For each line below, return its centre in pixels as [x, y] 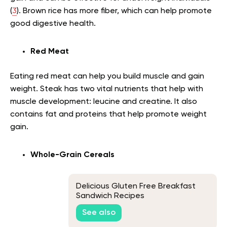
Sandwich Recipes [110, 196]
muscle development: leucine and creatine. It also [104, 102]
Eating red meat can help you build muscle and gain [107, 77]
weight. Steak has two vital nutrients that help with [107, 89]
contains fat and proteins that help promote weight [108, 115]
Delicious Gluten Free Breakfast [136, 187]
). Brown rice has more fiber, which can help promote [114, 11]
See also [99, 213]
